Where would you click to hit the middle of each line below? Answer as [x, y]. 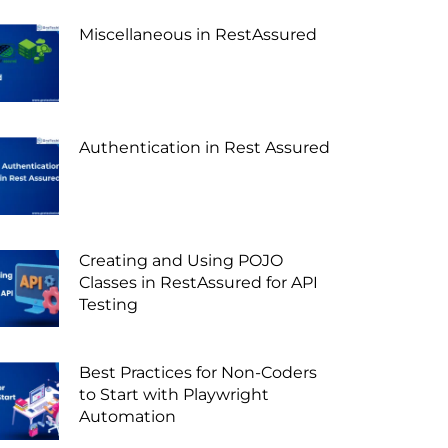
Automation [127, 417]
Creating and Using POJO [180, 260]
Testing [108, 304]
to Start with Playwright [173, 395]
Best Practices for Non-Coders [197, 373]
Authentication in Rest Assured [204, 147]
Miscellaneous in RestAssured [197, 35]
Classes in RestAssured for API [198, 282]
